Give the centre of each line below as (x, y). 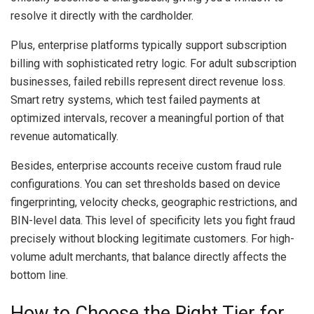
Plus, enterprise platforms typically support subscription (149, 45)
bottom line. (39, 275)
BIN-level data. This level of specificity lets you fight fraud (153, 220)
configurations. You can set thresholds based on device (145, 184)
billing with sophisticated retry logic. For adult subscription (153, 63)
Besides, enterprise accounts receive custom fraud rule (146, 165)
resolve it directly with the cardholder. (102, 15)
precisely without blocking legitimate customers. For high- (152, 238)
